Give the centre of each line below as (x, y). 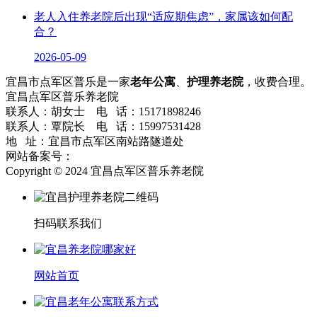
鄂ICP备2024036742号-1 (132, 156)
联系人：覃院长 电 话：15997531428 (103, 127)
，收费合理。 (277, 82)
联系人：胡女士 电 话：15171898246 (103, 112)
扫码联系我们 (68, 224)
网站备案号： (40, 156)
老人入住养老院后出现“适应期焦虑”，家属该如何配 (163, 17)
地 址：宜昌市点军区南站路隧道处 (95, 142)
